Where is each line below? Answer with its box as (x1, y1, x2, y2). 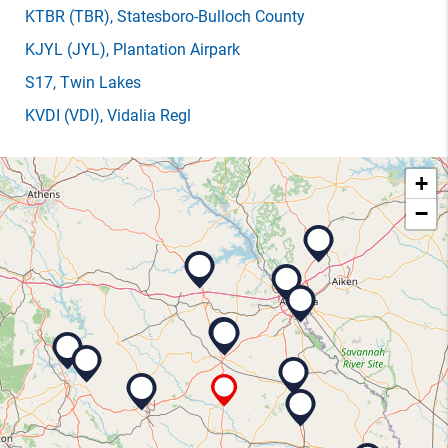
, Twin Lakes (53, 73, 141, 92)
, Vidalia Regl (100, 106, 191, 125)
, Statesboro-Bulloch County (110, 7, 305, 26)
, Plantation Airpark (106, 40, 240, 59)
